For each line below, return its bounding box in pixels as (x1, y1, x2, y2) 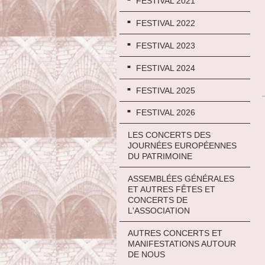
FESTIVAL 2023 (136, 40, 195, 50)
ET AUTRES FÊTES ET (128, 185, 215, 195)
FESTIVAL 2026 (136, 108, 195, 118)
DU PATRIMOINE (128, 151, 192, 161)
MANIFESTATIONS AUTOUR (128, 239, 236, 249)
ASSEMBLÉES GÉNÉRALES (128, 174, 234, 184)
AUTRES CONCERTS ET (128, 228, 222, 238)
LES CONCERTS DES (128, 130, 211, 140)
